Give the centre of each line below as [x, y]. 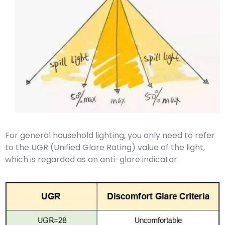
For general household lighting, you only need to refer [110, 135]
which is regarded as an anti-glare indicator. [92, 159]
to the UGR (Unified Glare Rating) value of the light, [105, 147]
